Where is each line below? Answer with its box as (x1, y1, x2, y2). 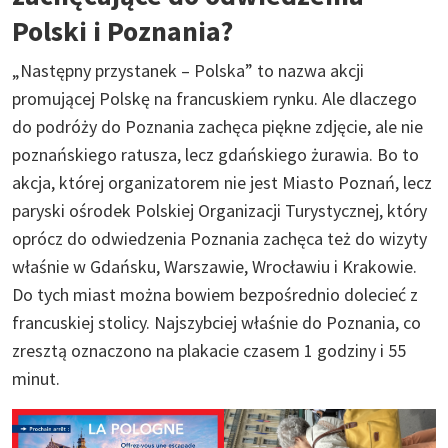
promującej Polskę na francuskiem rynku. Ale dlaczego (12, 86, 417, 110)
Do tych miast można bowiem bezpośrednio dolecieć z (12, 282, 418, 306)
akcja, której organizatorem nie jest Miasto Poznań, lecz (12, 170, 432, 194)
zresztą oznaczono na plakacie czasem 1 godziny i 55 (12, 338, 406, 362)
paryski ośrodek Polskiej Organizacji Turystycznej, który (12, 198, 427, 222)
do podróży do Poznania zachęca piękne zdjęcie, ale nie (12, 114, 423, 138)
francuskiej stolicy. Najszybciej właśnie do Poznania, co (12, 310, 421, 334)
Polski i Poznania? (12, 12, 233, 49)
